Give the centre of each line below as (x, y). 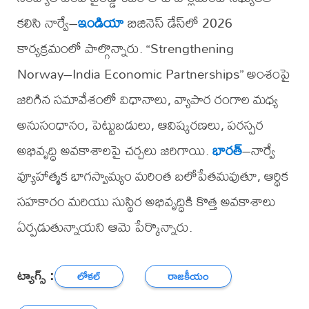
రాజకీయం (189, 276)
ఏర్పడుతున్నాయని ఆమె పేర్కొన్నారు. (104, 227)
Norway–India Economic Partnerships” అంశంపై (153, 74)
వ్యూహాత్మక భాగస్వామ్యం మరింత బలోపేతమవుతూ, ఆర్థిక (152, 176)
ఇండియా (101, 23)
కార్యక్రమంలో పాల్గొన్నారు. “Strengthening (125, 48)
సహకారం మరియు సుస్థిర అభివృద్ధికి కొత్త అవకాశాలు (146, 201)
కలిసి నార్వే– (47, 23)
